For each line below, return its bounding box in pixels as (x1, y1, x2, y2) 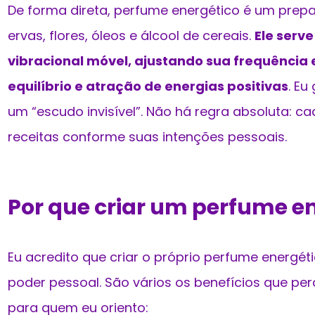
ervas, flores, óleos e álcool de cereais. (8, 27, 255, 45)
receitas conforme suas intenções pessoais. (8, 128, 287, 146)
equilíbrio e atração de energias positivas (8, 77, 288, 96)
